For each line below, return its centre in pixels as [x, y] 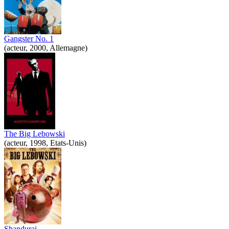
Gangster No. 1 [29, 38]
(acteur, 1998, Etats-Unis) [45, 143]
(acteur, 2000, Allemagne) [46, 48]
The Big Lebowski [35, 133]
